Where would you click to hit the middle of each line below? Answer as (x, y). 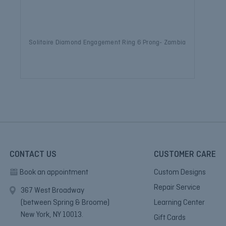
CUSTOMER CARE (185, 154)
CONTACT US (33, 154)
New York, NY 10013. (52, 215)
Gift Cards (170, 218)
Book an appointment (54, 172)
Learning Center (179, 203)
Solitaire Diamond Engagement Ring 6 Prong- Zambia (107, 42)
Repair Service (177, 187)
